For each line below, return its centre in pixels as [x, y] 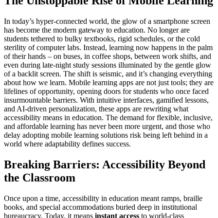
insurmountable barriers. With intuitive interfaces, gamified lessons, [106, 100]
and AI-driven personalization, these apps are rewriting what [96, 109]
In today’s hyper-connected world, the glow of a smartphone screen [107, 21]
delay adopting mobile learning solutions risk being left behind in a [106, 135]
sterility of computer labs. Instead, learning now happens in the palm [108, 47]
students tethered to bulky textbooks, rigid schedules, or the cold [102, 38]
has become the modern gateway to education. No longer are [97, 30]
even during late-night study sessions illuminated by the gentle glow [108, 65]
